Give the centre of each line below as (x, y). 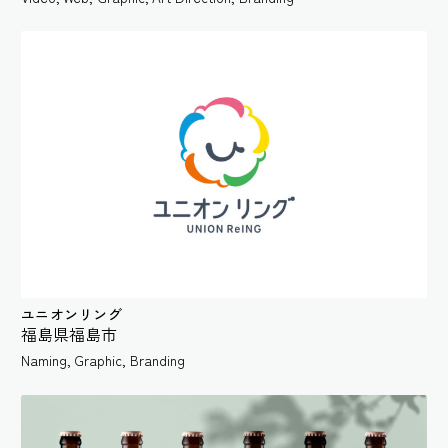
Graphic (98, 360)
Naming (44, 360)
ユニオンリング (71, 314)
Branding (157, 360)
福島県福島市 (69, 334)
